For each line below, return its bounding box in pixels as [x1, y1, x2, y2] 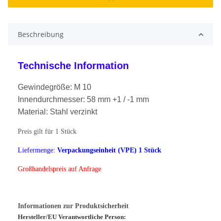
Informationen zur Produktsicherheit [18, 202, 129, 210]
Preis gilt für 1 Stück [18, 128, 76, 136]
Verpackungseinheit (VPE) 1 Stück [57, 147, 161, 154]
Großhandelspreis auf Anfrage [18, 165, 101, 173]
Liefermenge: [18, 147, 55, 154]
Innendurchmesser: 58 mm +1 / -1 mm [18, 95, 149, 104]
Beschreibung [18, 30, 64, 39]
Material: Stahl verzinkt [18, 108, 97, 116]
